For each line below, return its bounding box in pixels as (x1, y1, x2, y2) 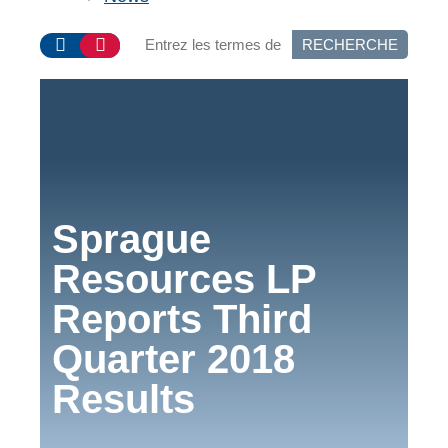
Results (52, 376, 195, 421)
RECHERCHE (302, 35, 398, 53)
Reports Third (52, 296, 312, 341)
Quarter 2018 (52, 336, 295, 381)
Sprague (52, 216, 211, 261)
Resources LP (52, 256, 316, 301)
